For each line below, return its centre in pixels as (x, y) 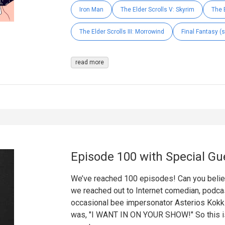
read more (89, 63)
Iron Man (91, 10)
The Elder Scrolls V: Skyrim (157, 10)
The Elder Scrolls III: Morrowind (122, 32)
